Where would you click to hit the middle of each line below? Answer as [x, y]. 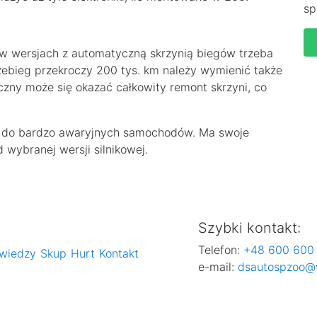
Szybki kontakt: [249, 227]
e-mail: [218, 266]
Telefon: [219, 249]
